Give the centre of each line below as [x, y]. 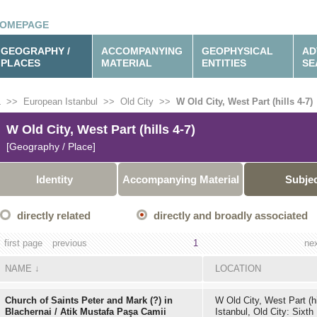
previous [70, 243]
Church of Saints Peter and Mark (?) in [89, 300]
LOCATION [238, 269]
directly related [54, 215]
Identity [54, 179]
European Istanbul [60, 102]
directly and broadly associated [231, 215]
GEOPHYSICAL [237, 51]
